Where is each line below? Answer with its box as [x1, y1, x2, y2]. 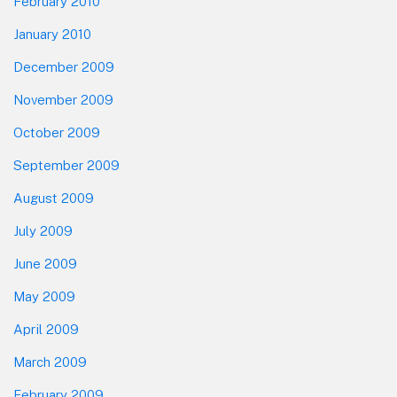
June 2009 [13, 255, 77, 271]
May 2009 [13, 288, 75, 304]
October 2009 [13, 124, 100, 140]
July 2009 [13, 222, 73, 238]
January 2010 [13, 26, 91, 42]
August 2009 [13, 190, 94, 206]
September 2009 [13, 157, 120, 173]
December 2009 [13, 58, 114, 74]
